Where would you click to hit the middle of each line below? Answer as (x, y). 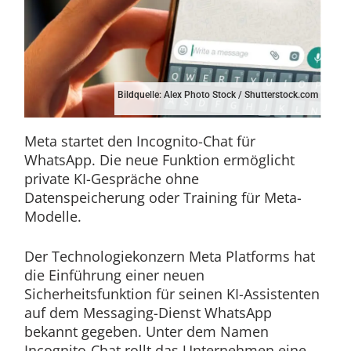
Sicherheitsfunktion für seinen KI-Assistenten (172, 294)
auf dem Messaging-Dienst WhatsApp (148, 313)
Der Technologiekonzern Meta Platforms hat (169, 257)
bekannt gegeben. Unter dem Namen (146, 332)
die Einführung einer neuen (114, 275)
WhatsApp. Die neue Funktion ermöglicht (159, 160)
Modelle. (52, 217)
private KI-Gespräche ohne (111, 179)
